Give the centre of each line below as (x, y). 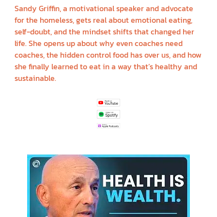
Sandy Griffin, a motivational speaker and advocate (104, 8)
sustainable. (35, 78)
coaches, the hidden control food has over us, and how (108, 55)
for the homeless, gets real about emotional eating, (103, 20)
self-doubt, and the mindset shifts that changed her (104, 32)
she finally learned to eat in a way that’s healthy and (106, 67)
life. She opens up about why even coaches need (99, 43)
